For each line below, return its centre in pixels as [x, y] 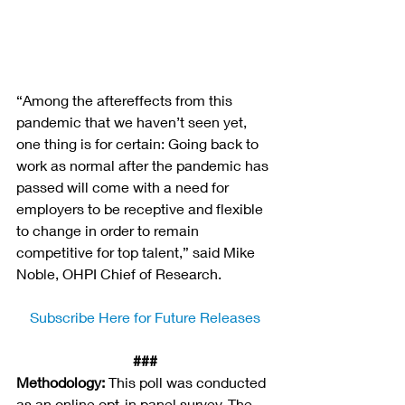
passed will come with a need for [124, 186]
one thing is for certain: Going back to [139, 143]
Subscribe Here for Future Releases [145, 316]
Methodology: [61, 381]
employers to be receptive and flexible [141, 208]
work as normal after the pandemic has [144, 165]
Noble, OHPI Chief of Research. [119, 273]
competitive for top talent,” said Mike [137, 251]
